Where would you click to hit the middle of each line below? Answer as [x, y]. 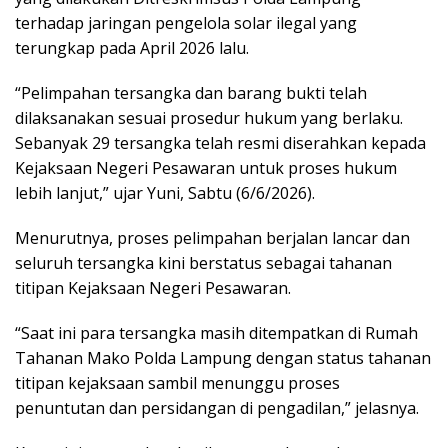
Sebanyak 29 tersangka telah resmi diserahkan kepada [220, 143]
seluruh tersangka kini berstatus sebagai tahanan [203, 263]
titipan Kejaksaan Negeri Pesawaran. [153, 288]
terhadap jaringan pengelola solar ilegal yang [186, 23]
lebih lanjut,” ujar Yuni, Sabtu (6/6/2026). [165, 193]
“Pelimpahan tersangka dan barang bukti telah [191, 93]
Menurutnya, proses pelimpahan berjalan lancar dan [212, 238]
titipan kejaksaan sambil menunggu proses [177, 383]
